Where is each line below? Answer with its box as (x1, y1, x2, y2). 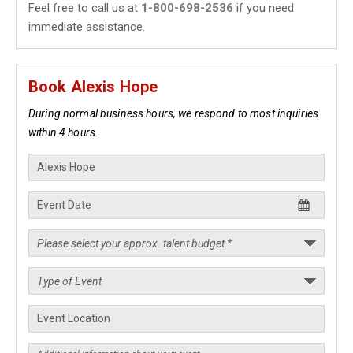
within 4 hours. (28, 126, 99, 139)
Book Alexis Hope (28, 77, 158, 96)
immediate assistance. (28, 20, 145, 34)
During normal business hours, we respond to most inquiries (28, 107, 319, 120)
